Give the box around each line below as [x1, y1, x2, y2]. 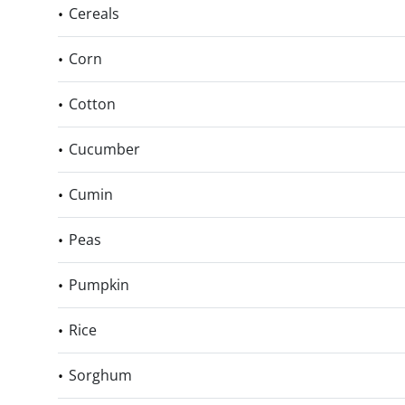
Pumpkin [69, 275, 129, 295]
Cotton [69, 94, 116, 114]
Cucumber [69, 139, 140, 159]
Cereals [69, 4, 119, 24]
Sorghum [69, 365, 132, 385]
